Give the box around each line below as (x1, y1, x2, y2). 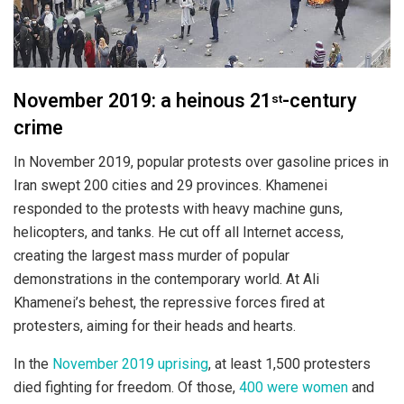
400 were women (239, 379, 348, 397)
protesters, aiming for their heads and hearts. (14, 317, 296, 335)
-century (282, 86, 357, 115)
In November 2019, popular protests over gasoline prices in (14, 153, 389, 171)
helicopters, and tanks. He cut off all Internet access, (14, 224, 344, 242)
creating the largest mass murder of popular (14, 247, 289, 265)
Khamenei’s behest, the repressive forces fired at (14, 294, 325, 312)
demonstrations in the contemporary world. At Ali (14, 271, 319, 289)
